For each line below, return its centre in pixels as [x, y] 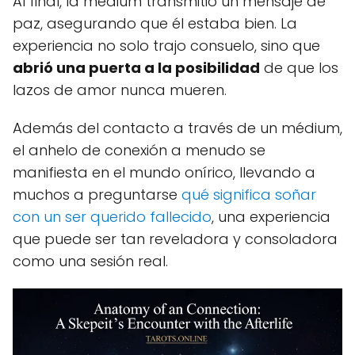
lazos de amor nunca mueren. [120, 90]
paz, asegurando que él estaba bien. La [155, 23]
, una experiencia [271, 217]
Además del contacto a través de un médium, [177, 128]
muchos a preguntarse [97, 195]
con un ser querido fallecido [112, 217]
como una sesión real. [90, 261]
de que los [299, 68]
